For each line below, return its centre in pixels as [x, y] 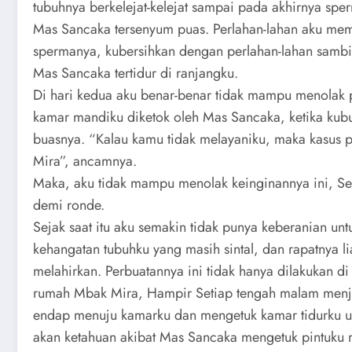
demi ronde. [69, 205]
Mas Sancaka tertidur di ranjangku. [136, 73]
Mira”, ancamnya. [85, 161]
